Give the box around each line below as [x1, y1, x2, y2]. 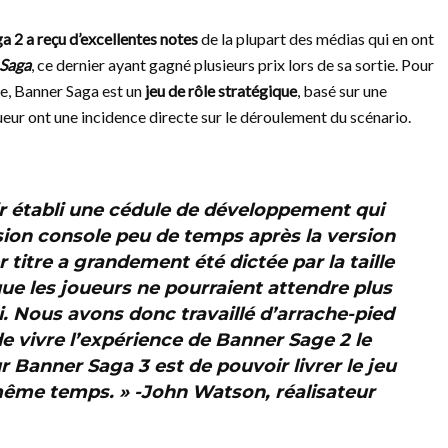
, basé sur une [297, 81, 387, 100]
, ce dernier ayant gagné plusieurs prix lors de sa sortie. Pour [31, 55, 434, 74]
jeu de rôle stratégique [145, 81, 297, 100]
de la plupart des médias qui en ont [198, 29, 434, 48]
